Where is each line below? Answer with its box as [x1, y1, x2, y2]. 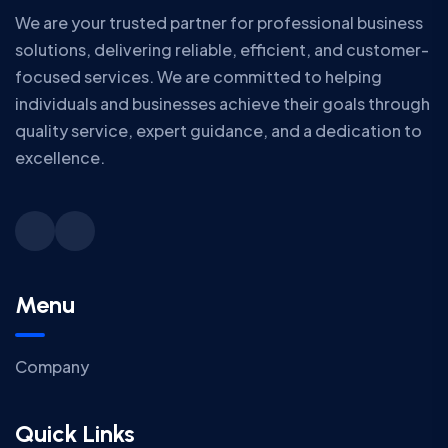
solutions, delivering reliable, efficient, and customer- [15, 39, 429, 61]
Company [15, 356, 89, 378]
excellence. [15, 147, 105, 169]
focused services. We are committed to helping [15, 66, 382, 88]
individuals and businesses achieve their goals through [15, 93, 430, 115]
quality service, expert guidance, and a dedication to [15, 120, 422, 142]
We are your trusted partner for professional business [15, 12, 423, 34]
